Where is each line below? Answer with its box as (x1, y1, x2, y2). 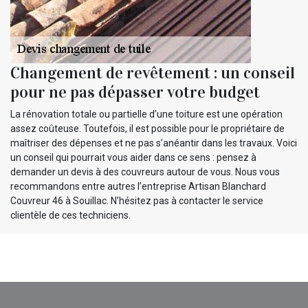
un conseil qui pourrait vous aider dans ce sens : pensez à (10, 151, 256, 163)
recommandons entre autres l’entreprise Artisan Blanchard (10, 180, 266, 192)
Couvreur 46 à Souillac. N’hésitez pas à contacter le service (10, 195, 263, 206)
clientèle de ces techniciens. (10, 209, 131, 221)
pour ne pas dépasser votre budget (10, 81, 260, 102)
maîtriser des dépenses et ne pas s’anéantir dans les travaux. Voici (10, 137, 297, 148)
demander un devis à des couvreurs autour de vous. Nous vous (10, 166, 280, 177)
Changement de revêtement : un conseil (10, 62, 295, 83)
